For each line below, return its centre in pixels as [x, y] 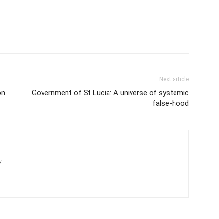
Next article [174, 79]
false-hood [171, 103]
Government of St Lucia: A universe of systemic [110, 93]
